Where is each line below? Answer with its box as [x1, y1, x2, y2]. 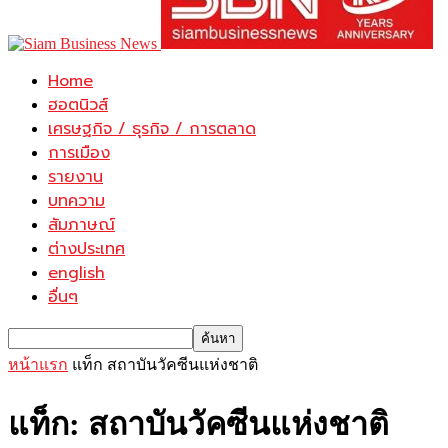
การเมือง [48, 141, 110, 165]
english [48, 261, 105, 285]
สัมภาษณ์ [48, 213, 115, 237]
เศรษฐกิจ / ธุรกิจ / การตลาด [48, 117, 256, 141]
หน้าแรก [8, 356, 68, 373]
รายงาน [48, 165, 103, 189]
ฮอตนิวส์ [48, 93, 108, 117]
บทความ [48, 189, 105, 213]
